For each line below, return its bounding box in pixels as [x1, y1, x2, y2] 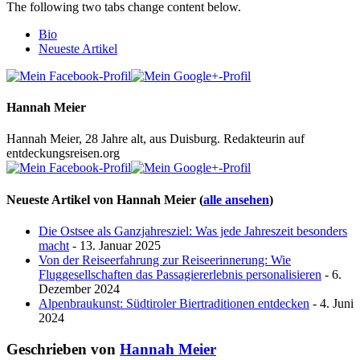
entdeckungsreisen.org [6, 146, 120, 161]
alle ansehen [203, 192, 269, 207]
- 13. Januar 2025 [69, 239, 161, 252]
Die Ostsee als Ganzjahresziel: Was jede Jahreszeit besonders [39, 224, 347, 238]
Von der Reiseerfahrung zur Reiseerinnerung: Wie [39, 253, 291, 267]
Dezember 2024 [39, 282, 120, 296]
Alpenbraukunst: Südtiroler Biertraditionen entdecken [39, 297, 309, 310]
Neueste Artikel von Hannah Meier [6, 192, 199, 207]
